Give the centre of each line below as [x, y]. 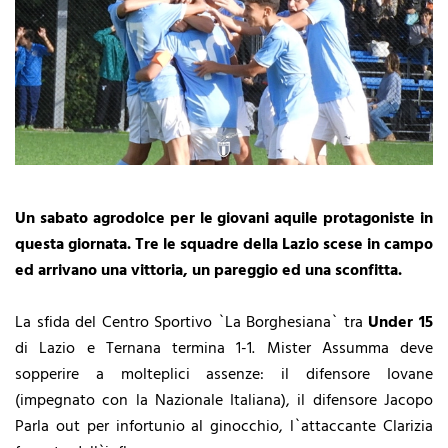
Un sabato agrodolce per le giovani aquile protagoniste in [224, 218]
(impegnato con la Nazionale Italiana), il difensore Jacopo [224, 400]
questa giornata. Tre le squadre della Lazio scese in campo [224, 244]
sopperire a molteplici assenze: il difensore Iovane [224, 374]
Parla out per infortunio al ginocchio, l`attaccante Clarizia [224, 426]
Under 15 [401, 322]
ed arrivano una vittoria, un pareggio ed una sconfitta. [208, 270]
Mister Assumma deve [349, 348]
